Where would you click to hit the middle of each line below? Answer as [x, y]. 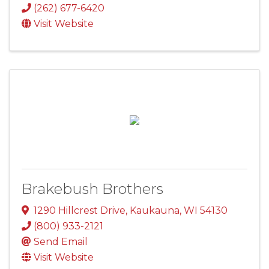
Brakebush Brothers [92, 189]
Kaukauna [155, 211]
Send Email [61, 242]
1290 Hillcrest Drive [80, 211]
